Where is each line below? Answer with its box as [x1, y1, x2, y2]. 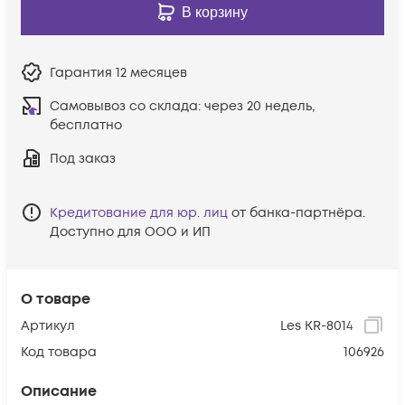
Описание [21, 381, 97, 401]
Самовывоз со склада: [50, 97, 204, 115]
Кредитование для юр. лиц [50, 203, 228, 221]
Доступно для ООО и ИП [50, 222, 211, 240]
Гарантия [50, 63, 116, 81]
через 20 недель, [204, 97, 315, 115]
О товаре [21, 288, 90, 309]
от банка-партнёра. [231, 203, 365, 221]
